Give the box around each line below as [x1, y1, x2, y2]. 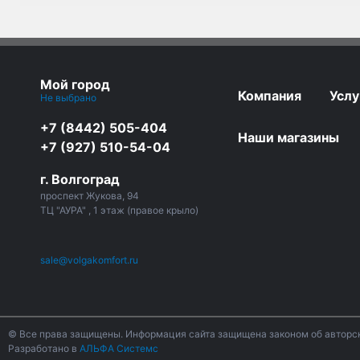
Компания [238, 88, 301, 104]
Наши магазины [238, 129, 339, 146]
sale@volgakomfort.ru [40, 254, 138, 267]
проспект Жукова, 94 [40, 190, 139, 202]
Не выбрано [40, 92, 99, 104]
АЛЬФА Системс [77, 342, 158, 354]
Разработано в [8, 342, 77, 354]
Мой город [40, 76, 110, 93]
